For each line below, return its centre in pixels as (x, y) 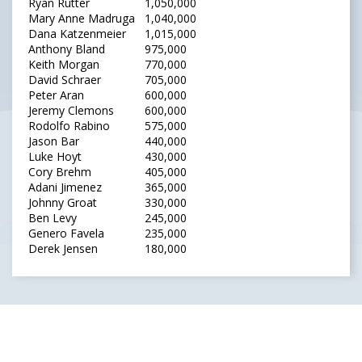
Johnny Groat (63, 203)
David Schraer (65, 80)
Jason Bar (54, 141)
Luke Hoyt (55, 157)
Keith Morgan (64, 65)
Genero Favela (66, 234)
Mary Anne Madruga (82, 19)
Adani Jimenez (65, 187)
